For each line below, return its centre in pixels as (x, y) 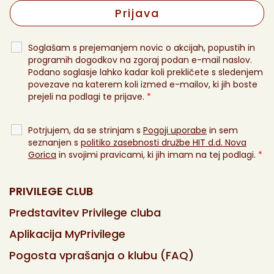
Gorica (42, 154)
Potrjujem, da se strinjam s (86, 130)
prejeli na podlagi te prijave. (87, 96)
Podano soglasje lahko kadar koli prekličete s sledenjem (146, 72)
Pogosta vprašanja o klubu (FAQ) (102, 255)
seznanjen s (54, 142)
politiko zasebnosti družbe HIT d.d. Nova (164, 142)
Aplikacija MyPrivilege (67, 234)
